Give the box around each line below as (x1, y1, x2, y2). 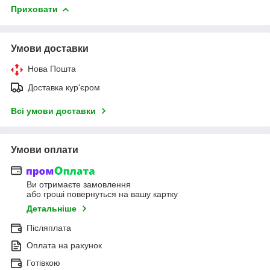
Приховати (11, 4, 58, 14)
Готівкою (27, 258, 60, 268)
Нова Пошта (28, 63, 76, 74)
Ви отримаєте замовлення (27, 180, 131, 190)
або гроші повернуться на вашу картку (27, 189, 178, 199)
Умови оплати (11, 144, 78, 155)
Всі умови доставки (11, 105, 96, 116)
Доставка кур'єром (28, 82, 100, 92)
